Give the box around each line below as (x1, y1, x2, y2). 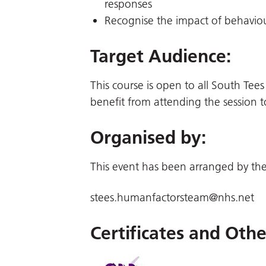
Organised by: (90, 127, 206, 148)
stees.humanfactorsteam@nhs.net (90, 191, 254, 204)
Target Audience (90, 46, 226, 67)
